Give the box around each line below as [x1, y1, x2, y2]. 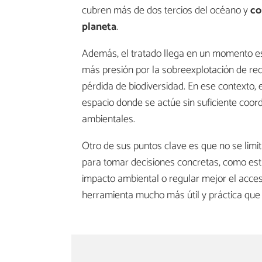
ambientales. [82, 110, 135, 128]
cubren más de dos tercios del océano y [82, 1, 248, 19]
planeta [82, 18, 116, 36]
